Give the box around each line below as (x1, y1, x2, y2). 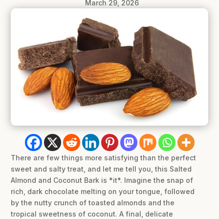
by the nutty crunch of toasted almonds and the (11, 198, 175, 207)
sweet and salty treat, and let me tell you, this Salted (11, 165, 192, 174)
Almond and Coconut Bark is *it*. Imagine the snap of (11, 176, 194, 185)
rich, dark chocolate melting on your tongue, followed (11, 187, 195, 196)
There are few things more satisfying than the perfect (11, 153, 197, 162)
